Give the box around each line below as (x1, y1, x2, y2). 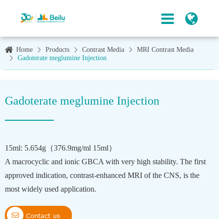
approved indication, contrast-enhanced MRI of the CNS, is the (5, 171, 199, 179)
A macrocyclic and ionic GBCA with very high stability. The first (5, 157, 206, 166)
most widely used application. (5, 185, 96, 193)
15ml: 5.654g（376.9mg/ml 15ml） (5, 144, 116, 152)
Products (45, 46, 69, 53)
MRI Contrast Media (137, 46, 194, 53)
